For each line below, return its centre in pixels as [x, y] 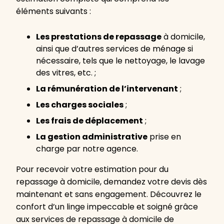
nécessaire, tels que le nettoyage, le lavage [120, 61]
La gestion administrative [92, 137]
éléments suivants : [53, 11]
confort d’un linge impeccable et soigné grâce [107, 207]
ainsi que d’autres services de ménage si [114, 49]
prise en [164, 137]
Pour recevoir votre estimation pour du [92, 169]
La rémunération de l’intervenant [107, 89]
